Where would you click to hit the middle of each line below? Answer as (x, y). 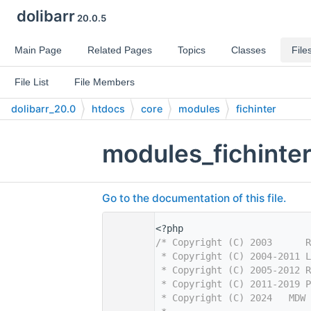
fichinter (256, 109)
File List (32, 82)
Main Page (38, 50)
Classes (249, 50)
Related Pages (120, 50)
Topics (192, 50)
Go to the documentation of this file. (194, 199)
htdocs (108, 109)
